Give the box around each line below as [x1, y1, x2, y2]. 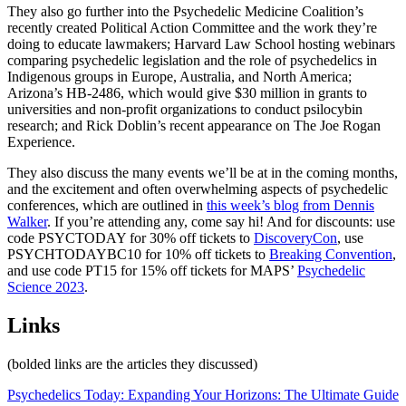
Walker [7, 213, 47, 229]
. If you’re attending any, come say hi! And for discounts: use [47, 213, 395, 229]
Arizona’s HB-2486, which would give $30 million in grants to [7, 84, 367, 101]
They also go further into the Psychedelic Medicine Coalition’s [7, 3, 363, 19]
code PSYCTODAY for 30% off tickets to [7, 229, 254, 246]
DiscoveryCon [254, 229, 337, 246]
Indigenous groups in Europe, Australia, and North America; [7, 68, 352, 84]
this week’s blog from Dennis [207, 197, 374, 213]
